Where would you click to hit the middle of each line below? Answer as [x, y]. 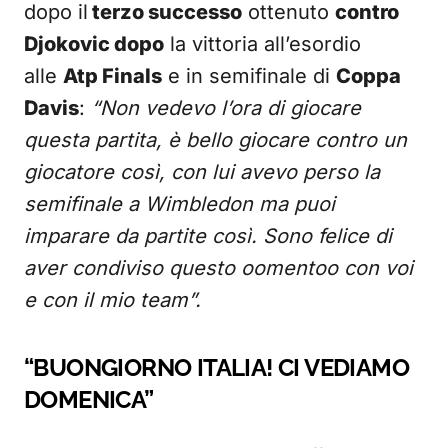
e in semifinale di [249, 76]
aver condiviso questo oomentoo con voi [218, 268]
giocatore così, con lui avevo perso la [202, 172]
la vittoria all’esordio [262, 44]
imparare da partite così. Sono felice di [208, 236]
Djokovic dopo [94, 44]
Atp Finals [112, 76]
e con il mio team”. [112, 300]
